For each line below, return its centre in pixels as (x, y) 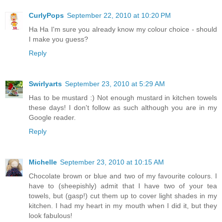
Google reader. (52, 118)
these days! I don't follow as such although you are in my (123, 108)
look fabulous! (51, 216)
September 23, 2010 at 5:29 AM (115, 84)
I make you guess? (58, 39)
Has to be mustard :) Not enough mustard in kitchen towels (123, 98)
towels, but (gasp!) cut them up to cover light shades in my (123, 196)
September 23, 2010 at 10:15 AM (112, 162)
